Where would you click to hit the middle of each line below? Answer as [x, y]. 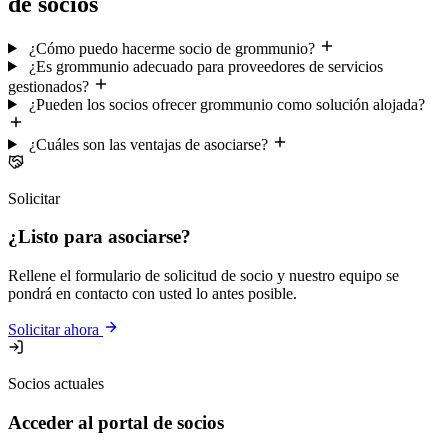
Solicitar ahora [53, 330]
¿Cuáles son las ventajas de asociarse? [148, 144]
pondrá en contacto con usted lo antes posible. [152, 294]
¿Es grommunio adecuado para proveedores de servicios [205, 66]
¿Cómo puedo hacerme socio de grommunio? [171, 48]
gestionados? [48, 86]
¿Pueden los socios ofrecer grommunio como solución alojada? [226, 104]
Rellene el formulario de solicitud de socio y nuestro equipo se [203, 276]
